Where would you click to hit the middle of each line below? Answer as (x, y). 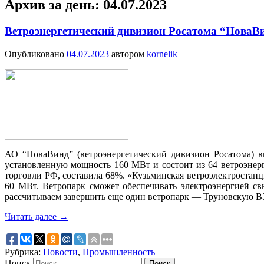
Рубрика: (23, 252)
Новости (60, 252)
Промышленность (119, 252)
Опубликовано (36, 54)
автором (129, 54)
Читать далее (32, 216)
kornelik (162, 54)
